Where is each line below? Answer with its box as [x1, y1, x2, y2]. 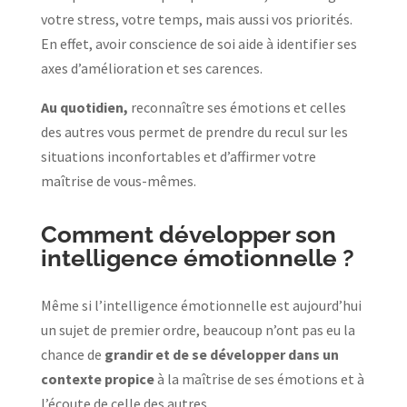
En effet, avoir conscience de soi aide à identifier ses [40, 34, 357, 53]
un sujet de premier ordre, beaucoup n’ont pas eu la [40, 320, 355, 339]
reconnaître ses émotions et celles [127, 97, 346, 116]
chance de [40, 344, 104, 363]
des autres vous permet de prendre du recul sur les [40, 122, 348, 141]
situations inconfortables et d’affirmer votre [40, 146, 316, 165]
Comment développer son [40, 220, 336, 248]
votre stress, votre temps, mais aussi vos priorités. [40, 9, 352, 28]
